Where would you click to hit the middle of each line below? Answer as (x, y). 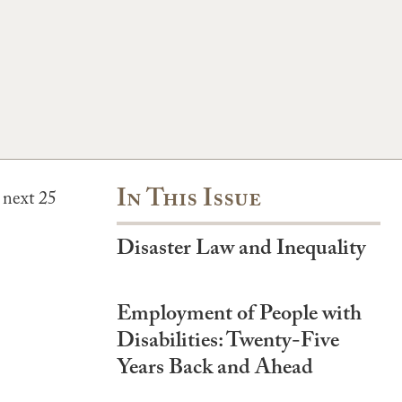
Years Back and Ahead (215, 370)
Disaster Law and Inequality (241, 251)
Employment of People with (239, 316)
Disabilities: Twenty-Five (228, 343)
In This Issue (189, 202)
